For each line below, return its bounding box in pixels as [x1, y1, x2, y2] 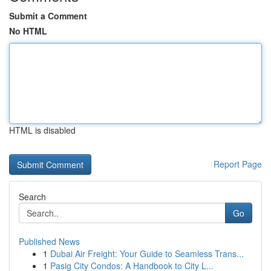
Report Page [214, 158, 262, 170]
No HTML [9, 25, 47, 37]
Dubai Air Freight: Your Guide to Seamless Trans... [50, 247, 244, 260]
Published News [19, 235, 80, 247]
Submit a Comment [9, 10, 87, 22]
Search [19, 191, 46, 203]
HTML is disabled [9, 124, 76, 136]
